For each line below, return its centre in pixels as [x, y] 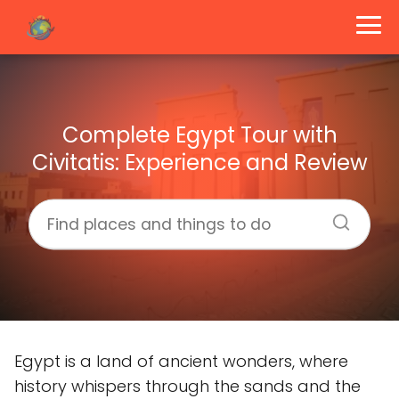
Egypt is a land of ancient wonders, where [181, 361]
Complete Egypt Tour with [199, 134]
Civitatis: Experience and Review [199, 162]
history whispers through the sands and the [187, 386]
